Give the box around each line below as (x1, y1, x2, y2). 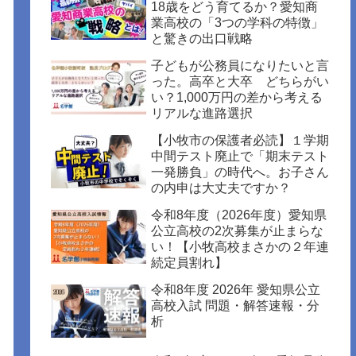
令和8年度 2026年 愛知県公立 (151, 282, 321, 296)
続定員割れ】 (151, 255, 228, 269)
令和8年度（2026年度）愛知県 (151, 207, 327, 222)
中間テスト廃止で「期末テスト (151, 149, 330, 163)
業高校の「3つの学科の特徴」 (151, 15, 324, 29)
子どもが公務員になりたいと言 (151, 58, 330, 72)
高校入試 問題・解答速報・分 (151, 298, 320, 312)
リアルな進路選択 (151, 106, 253, 120)
